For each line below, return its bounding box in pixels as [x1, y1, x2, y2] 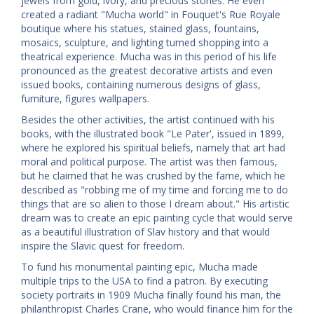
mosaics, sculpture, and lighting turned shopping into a [21, 35, 268, 49]
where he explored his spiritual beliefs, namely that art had [21, 140, 285, 154]
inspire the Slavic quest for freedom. [21, 238, 184, 252]
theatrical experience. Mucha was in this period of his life [21, 49, 277, 63]
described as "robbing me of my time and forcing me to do [21, 182, 288, 196]
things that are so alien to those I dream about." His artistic [21, 196, 289, 210]
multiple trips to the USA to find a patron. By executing [21, 273, 268, 287]
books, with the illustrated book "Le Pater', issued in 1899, [21, 126, 285, 140]
